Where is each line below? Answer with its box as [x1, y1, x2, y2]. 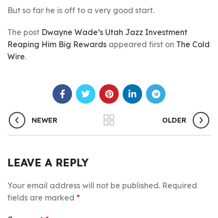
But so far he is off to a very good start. [7, 5, 154, 15]
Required [162, 181, 197, 190]
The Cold [176, 39, 210, 49]
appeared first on [107, 39, 176, 49]
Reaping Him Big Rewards [7, 39, 107, 49]
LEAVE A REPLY [7, 156, 89, 169]
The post [7, 27, 41, 37]
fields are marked [7, 193, 76, 202]
